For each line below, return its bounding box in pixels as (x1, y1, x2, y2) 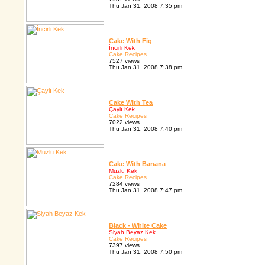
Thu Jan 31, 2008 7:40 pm (109, 125, 182, 132)
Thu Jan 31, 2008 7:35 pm (109, 2, 182, 9)
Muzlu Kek (109, 167, 137, 174)
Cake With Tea (109, 99, 153, 106)
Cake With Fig (109, 37, 152, 45)
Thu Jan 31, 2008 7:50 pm (109, 248, 182, 256)
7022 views (109, 119, 140, 126)
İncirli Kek (109, 44, 135, 51)
